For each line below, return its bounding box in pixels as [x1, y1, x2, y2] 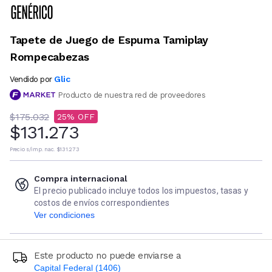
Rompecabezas [10, 50, 89, 63]
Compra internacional [34, 174, 127, 184]
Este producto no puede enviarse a [34, 250, 182, 262]
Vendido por [10, 74, 52, 84]
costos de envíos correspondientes [34, 198, 170, 208]
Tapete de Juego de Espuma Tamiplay [10, 33, 208, 46]
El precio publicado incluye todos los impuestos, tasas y [34, 186, 248, 196]
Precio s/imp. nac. [10, 146, 55, 153]
